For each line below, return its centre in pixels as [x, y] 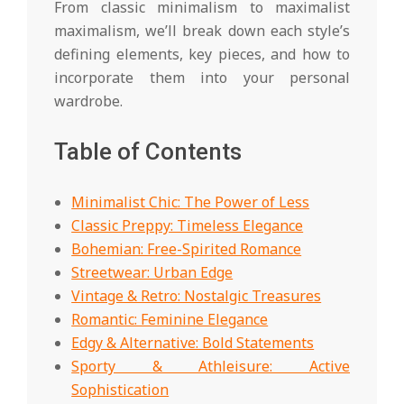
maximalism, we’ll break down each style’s [202, 30]
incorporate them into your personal [202, 77]
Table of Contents [148, 151]
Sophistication [120, 389]
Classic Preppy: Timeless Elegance [188, 225]
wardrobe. [88, 101]
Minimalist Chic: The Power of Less [191, 202]
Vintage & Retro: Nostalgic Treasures [197, 295]
